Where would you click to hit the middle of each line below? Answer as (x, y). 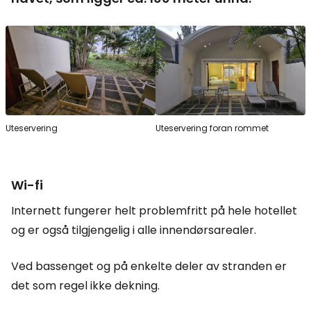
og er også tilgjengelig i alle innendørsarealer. (134, 230)
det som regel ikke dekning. (85, 286)
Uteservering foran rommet (212, 128)
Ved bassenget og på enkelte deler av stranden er (149, 267)
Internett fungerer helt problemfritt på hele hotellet (154, 211)
